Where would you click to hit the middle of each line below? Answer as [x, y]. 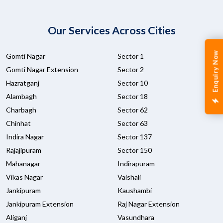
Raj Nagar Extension [149, 204]
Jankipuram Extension [40, 204]
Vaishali [129, 177]
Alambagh [21, 97]
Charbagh [21, 110]
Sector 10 [133, 83]
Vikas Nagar [24, 177]
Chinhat [18, 123]
